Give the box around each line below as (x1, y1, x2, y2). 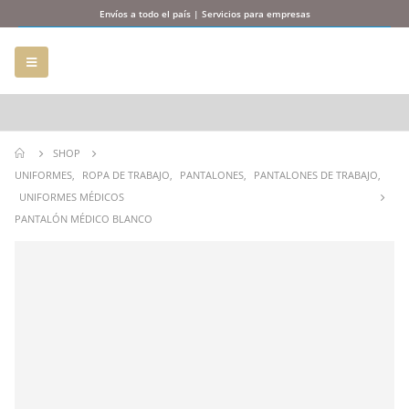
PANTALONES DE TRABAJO (254, 168, 378, 182)
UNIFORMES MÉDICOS (19, 190, 124, 204)
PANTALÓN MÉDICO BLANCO (15, 212, 152, 225)
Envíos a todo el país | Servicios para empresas (99, 7, 310, 20)
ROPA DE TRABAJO (82, 168, 170, 182)
